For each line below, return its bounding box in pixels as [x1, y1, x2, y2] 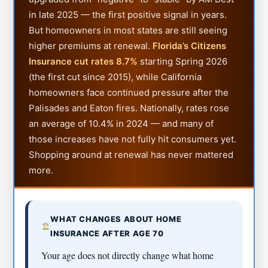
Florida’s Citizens [153, 39, 227, 51]
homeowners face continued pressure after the [29, 86, 229, 98]
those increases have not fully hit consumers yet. [29, 133, 237, 145]
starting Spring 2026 [138, 55, 228, 67]
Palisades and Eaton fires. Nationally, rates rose [29, 102, 230, 114]
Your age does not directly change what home [41, 248, 214, 261]
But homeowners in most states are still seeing [29, 24, 228, 36]
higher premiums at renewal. [29, 39, 153, 51]
